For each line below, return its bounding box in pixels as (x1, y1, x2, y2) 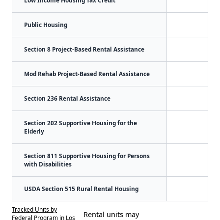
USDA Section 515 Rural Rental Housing (24, 184, 138, 192)
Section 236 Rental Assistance (24, 94, 110, 102)
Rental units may (83, 209, 139, 219)
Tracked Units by (12, 205, 57, 213)
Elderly (24, 127, 44, 135)
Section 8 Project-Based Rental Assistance (24, 45, 144, 53)
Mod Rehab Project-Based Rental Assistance (24, 69, 150, 78)
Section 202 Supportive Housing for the (24, 118, 137, 127)
